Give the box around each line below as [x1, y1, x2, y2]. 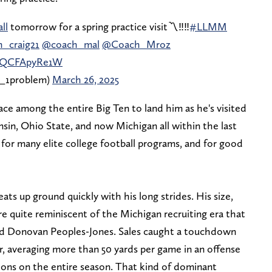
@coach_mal [42, 37, 100, 50]
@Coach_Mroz [102, 37, 171, 50]
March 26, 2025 [52, 72, 119, 86]
